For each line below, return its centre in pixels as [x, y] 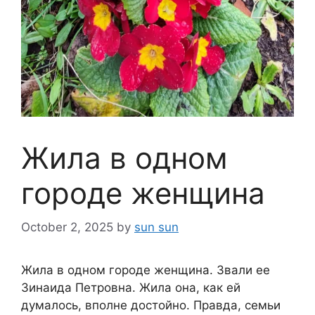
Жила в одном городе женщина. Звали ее [146, 270]
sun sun [156, 227]
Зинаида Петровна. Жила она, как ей [131, 288]
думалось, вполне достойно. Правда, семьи [151, 306]
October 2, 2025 [67, 227]
